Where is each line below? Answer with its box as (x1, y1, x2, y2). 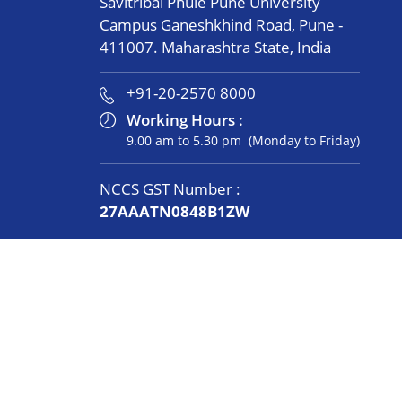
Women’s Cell (11, 300, 113, 321)
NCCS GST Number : (99, 179, 240, 199)
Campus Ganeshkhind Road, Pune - (99, 14, 343, 35)
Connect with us (53, 376, 160, 394)
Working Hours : (126, 109, 247, 130)
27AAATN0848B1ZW (99, 201, 253, 222)
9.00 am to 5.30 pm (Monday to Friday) (126, 132, 360, 149)
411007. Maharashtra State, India (99, 37, 331, 57)
